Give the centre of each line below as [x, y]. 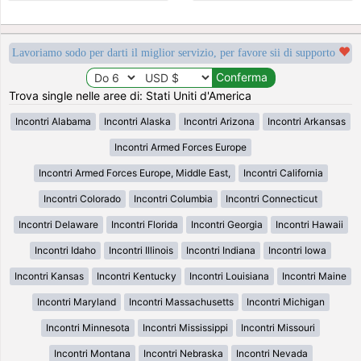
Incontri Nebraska [183, 353]
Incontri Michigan [285, 301]
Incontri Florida [144, 224]
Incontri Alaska [137, 121]
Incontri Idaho [65, 250]
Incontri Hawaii [309, 224]
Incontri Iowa [297, 250]
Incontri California [283, 172]
